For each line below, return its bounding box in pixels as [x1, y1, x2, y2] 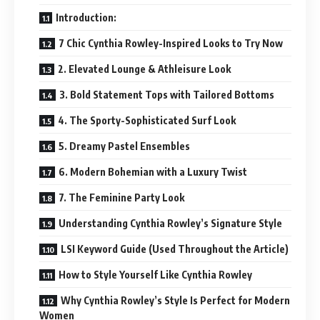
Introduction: [56, 11, 116, 24]
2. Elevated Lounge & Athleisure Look [58, 62, 231, 75]
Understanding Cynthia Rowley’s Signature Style [59, 216, 282, 229]
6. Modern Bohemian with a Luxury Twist [59, 165, 247, 178]
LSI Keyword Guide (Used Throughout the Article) [61, 242, 289, 255]
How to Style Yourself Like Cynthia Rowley [59, 268, 252, 281]
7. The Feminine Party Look [59, 191, 184, 204]
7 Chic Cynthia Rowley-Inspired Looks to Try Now [59, 36, 283, 49]
